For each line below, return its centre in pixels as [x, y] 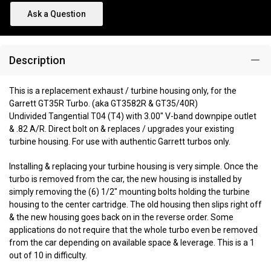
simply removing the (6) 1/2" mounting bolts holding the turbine [129, 192]
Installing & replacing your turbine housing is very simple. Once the [134, 167]
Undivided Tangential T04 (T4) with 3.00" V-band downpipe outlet [133, 116]
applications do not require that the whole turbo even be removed [133, 230]
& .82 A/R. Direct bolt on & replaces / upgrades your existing [122, 129]
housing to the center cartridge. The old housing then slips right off [135, 205]
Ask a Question [57, 14]
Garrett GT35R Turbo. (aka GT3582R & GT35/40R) [103, 104]
